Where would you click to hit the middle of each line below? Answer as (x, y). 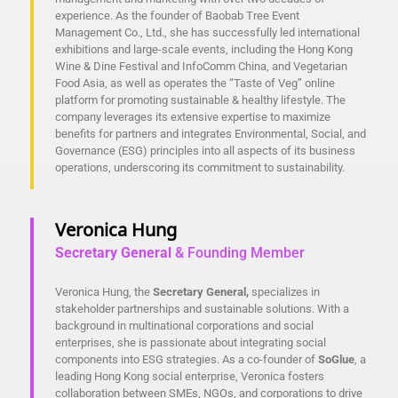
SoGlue (336, 360)
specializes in (284, 292)
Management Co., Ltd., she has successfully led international (207, 33)
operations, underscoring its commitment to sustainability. (200, 168)
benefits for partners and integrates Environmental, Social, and (211, 134)
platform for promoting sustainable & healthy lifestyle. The (200, 100)
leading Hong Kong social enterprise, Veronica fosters (190, 377)
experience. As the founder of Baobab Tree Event (177, 16)
